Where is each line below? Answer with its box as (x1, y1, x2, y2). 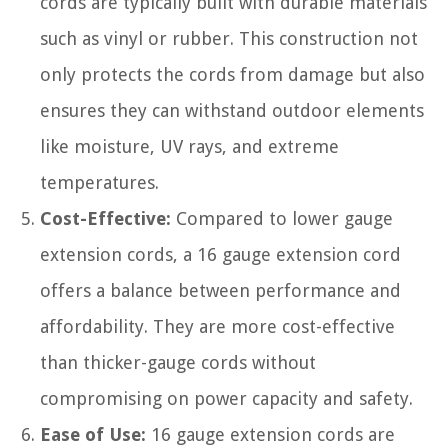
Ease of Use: (40, 424, 146, 445)
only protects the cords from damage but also (40, 64, 425, 85)
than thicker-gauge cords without (40, 352, 316, 373)
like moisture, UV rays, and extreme (40, 136, 339, 157)
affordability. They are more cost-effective (40, 316, 395, 337)
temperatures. (40, 172, 159, 193)
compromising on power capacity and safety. (40, 388, 413, 409)
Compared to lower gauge (171, 208, 393, 229)
